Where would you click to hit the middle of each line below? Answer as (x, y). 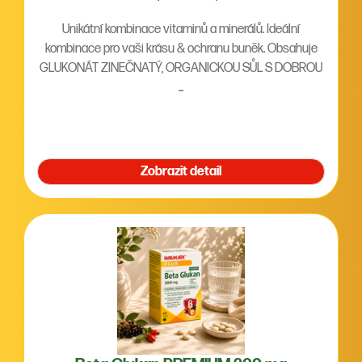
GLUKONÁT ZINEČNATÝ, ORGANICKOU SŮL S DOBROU (181, 68)
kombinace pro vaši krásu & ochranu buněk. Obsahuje (181, 49)
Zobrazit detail (181, 172)
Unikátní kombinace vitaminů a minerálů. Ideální (181, 29)
